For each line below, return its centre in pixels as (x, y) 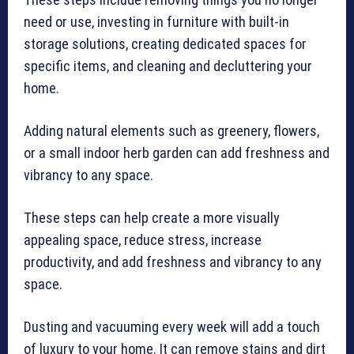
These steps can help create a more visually (152, 218)
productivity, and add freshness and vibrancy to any (173, 262)
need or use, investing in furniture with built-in (156, 22)
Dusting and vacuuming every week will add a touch (172, 327)
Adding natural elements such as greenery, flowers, (171, 131)
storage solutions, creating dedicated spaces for (165, 44)
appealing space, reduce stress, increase (143, 240)
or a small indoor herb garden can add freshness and (177, 153)
